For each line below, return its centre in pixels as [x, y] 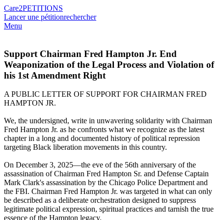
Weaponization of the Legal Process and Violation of [109, 64]
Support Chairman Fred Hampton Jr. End [90, 54]
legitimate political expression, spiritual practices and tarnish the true [109, 209]
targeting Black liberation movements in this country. [85, 147]
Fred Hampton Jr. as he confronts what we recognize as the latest [104, 130]
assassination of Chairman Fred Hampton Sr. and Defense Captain [106, 174]
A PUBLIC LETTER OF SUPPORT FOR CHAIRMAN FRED [105, 94]
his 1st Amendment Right [55, 75]
